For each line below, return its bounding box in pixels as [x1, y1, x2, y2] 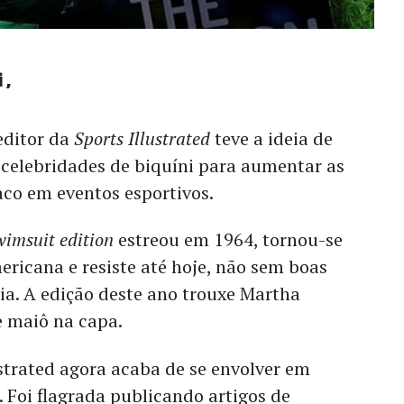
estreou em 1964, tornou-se [114, 227, 344, 252]
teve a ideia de [210, 125, 334, 151]
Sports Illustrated [74, 125, 211, 151]
